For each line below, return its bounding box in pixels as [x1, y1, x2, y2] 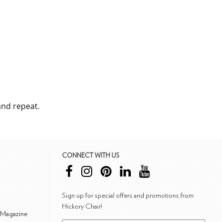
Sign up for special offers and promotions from [61, 191, 194, 199]
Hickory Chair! [61, 202, 102, 210]
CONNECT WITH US [61, 152, 119, 159]
